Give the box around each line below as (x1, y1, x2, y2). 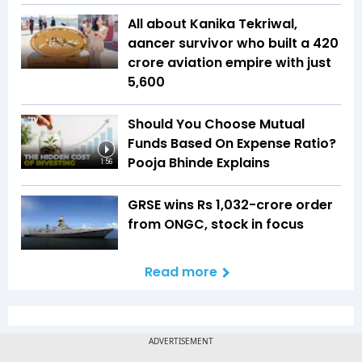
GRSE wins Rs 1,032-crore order (128, 195, 333, 214)
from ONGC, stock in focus (128, 214, 307, 234)
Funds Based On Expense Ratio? (128, 133, 336, 153)
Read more (145, 263, 217, 282)
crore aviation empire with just (128, 53, 331, 72)
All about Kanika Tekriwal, (128, 14, 297, 33)
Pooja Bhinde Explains (128, 153, 270, 172)
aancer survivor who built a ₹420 (128, 33, 339, 53)
